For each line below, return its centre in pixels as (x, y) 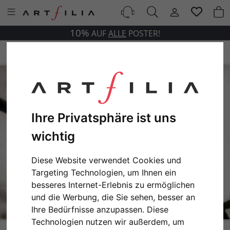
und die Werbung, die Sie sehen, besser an (113, 197)
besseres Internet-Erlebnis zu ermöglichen (113, 185)
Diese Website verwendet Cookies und (107, 160)
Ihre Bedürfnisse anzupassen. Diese (100, 210)
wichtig (53, 137)
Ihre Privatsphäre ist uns (104, 118)
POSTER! (143, 33)
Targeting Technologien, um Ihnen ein (104, 173)
